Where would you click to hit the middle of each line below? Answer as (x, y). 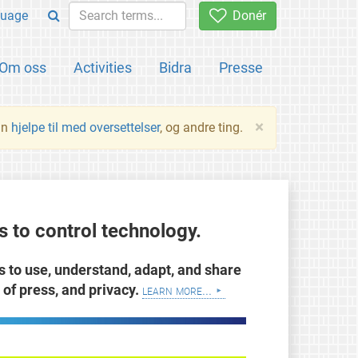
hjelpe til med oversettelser (86, 127)
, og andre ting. (201, 127)
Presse (241, 68)
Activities (103, 68)
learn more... (177, 290)
